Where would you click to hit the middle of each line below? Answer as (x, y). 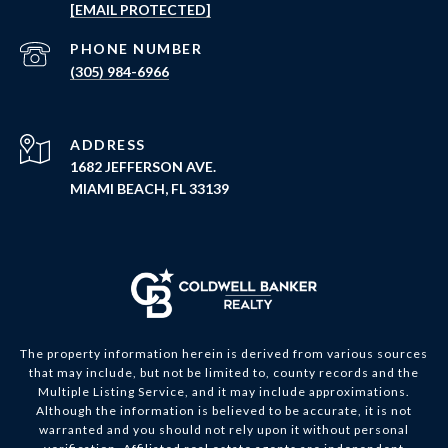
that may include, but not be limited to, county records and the (224, 373)
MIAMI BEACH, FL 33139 (149, 189)
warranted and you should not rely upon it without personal (224, 430)
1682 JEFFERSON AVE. (143, 167)
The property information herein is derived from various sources (224, 354)
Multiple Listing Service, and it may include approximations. (224, 392)
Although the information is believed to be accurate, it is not (224, 411)
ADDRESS (108, 145)
